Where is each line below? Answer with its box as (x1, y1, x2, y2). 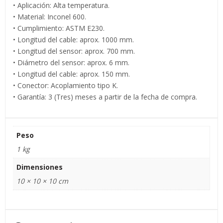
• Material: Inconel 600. (13, 12, 86, 22)
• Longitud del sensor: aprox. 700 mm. (13, 46, 135, 56)
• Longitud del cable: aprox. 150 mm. (13, 69, 130, 79)
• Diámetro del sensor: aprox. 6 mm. (13, 58, 129, 68)
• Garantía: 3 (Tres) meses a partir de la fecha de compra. (13, 92, 197, 102)
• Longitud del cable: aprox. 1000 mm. (13, 35, 134, 45)
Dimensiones (16, 162, 63, 172)
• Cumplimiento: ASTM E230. (13, 23, 105, 33)
